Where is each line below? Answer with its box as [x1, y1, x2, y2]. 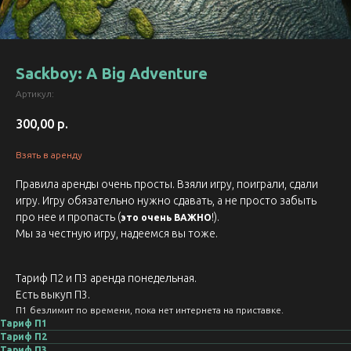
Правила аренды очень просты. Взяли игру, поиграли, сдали [16, 178, 318, 191]
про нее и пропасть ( [16, 211, 121, 224]
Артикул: [16, 89, 54, 99]
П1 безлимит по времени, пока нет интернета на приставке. [16, 305, 284, 316]
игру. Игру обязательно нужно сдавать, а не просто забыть [16, 194, 317, 208]
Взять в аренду [16, 150, 82, 161]
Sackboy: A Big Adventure [16, 64, 208, 82]
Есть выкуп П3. [16, 288, 90, 302]
